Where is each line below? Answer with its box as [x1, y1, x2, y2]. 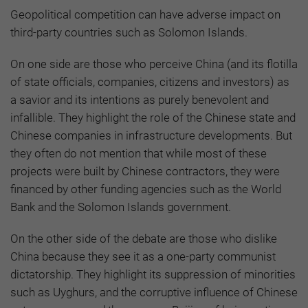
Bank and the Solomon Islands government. [10, 199, 231, 214]
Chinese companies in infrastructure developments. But [10, 128, 292, 142]
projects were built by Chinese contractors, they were [10, 164, 280, 178]
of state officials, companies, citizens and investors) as [10, 74, 289, 89]
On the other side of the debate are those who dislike [10, 231, 277, 245]
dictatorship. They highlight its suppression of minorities [10, 267, 296, 281]
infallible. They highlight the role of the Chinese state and [10, 110, 296, 124]
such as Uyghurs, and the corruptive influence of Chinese [10, 285, 298, 299]
